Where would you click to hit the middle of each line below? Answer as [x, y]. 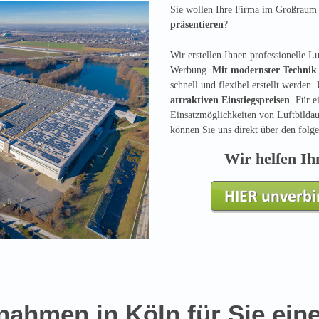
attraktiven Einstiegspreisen [230, 100]
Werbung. [191, 70]
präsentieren [197, 25]
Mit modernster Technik [265, 70]
